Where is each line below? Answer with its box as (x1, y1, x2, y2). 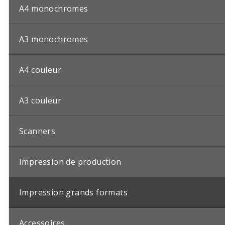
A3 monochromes (19, 33, 88, 45)
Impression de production (19, 156, 122, 167)
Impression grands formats (19, 186, 128, 198)
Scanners (19, 125, 56, 137)
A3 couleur (19, 94, 61, 106)
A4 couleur (19, 64, 61, 75)
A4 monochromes (19, 3, 88, 14)
